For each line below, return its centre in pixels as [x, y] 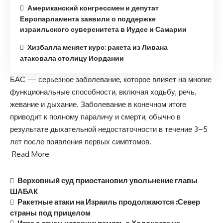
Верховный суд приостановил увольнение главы [108, 180]
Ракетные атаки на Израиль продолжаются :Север [109, 201]
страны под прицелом [50, 212]
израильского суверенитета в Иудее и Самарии [103, 29]
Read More [31, 154]
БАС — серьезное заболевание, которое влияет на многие [111, 79]
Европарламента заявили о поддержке [88, 19]
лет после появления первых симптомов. [81, 141]
